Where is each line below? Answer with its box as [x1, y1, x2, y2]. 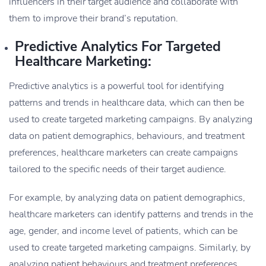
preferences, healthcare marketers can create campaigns [9, 146, 238, 160]
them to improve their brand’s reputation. [9, 12, 178, 26]
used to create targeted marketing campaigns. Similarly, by [9, 241, 251, 255]
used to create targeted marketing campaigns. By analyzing [9, 113, 252, 126]
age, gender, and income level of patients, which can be [9, 224, 237, 238]
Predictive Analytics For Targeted [15, 37, 221, 56]
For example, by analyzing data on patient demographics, [9, 191, 245, 205]
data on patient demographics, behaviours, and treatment [9, 129, 245, 143]
